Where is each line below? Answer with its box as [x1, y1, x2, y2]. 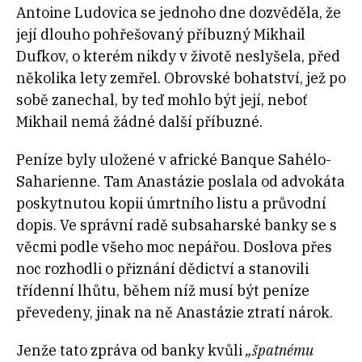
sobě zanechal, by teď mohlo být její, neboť [16, 90, 307, 109]
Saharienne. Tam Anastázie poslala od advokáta [16, 171, 345, 191]
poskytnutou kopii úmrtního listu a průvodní [16, 193, 326, 213]
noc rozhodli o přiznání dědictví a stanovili [16, 259, 309, 278]
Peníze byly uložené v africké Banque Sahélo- [16, 149, 331, 169]
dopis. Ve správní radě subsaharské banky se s [16, 215, 337, 234]
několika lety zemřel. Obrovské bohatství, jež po [16, 68, 346, 87]
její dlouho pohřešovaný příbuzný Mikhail [16, 24, 305, 44]
